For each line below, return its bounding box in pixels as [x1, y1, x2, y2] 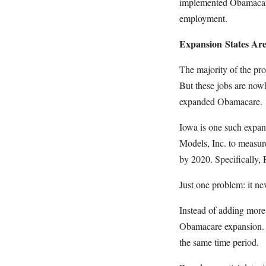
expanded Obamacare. [179, 95, 262, 107]
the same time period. [179, 236, 259, 248]
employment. [179, 12, 227, 24]
